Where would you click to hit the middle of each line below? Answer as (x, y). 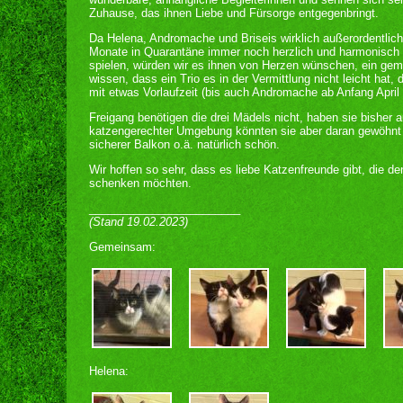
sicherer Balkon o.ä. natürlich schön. (184, 144)
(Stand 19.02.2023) (139, 222)
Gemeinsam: (122, 247)
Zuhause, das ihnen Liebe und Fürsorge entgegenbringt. (234, 13)
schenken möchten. (140, 183)
